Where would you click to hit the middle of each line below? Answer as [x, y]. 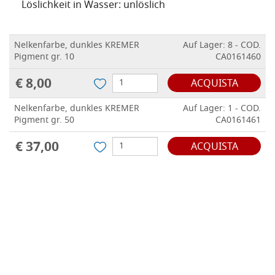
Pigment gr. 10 [44, 58]
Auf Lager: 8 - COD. [222, 46]
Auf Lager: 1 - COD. [222, 109]
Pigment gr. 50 [44, 121]
